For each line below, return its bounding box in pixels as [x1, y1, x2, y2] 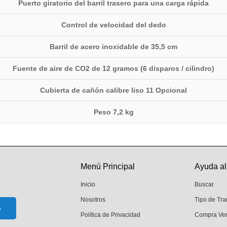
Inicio [81, 180, 95, 188]
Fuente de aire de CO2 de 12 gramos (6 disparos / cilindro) [13, 64, 214, 72]
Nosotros [81, 196, 105, 203]
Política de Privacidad [81, 211, 140, 218]
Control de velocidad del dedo [61, 20, 166, 29]
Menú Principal [81, 162, 135, 171]
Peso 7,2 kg [93, 107, 134, 116]
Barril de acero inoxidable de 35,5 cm [50, 42, 177, 51]
